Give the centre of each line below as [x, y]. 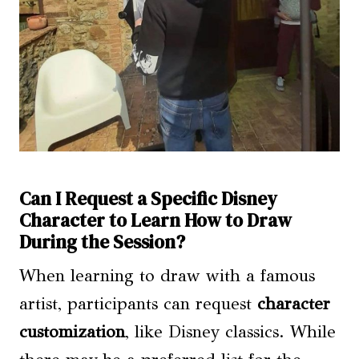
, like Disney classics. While [230, 332]
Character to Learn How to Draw [155, 220]
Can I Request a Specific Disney [148, 198]
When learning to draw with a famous [167, 276]
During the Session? [102, 242]
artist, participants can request [138, 304]
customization [72, 332]
